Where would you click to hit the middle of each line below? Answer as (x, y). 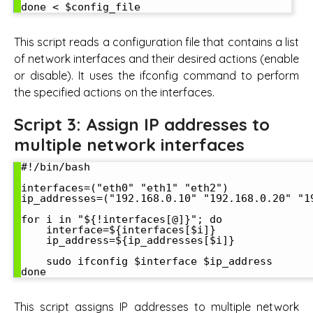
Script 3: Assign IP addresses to (142, 124)
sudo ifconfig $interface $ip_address (147, 261)
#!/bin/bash (56, 167)
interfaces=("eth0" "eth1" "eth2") (125, 188)
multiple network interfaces (129, 144)
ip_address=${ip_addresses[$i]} (128, 240)
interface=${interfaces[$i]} (118, 230)
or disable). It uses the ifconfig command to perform (156, 75)
